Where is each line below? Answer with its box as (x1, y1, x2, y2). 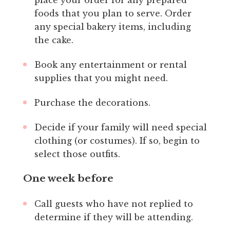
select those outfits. (34, 148, 120, 159)
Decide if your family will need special (34, 122, 207, 132)
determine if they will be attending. (34, 212, 193, 222)
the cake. (34, 34, 73, 45)
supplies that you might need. (34, 72, 168, 83)
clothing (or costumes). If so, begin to (34, 135, 200, 146)
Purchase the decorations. (34, 97, 150, 108)
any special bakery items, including (34, 21, 191, 32)
